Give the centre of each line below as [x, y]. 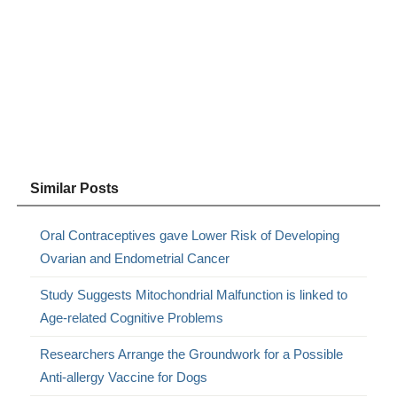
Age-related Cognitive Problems [132, 318]
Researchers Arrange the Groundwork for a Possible [192, 354]
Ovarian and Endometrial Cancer [135, 259]
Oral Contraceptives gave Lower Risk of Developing [190, 236]
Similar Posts [75, 189]
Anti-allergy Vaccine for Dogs [124, 378]
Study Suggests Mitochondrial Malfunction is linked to [194, 295]
